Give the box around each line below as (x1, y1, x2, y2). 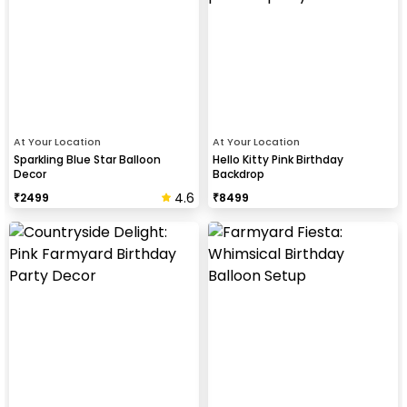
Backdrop (213, 166, 264, 182)
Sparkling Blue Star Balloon (14, 152, 161, 167)
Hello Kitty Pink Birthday (213, 152, 343, 167)
